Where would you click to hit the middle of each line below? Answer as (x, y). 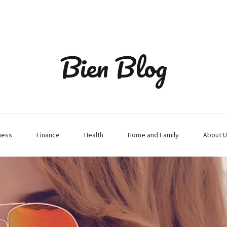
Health (93, 135)
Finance (48, 135)
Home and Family (153, 135)
